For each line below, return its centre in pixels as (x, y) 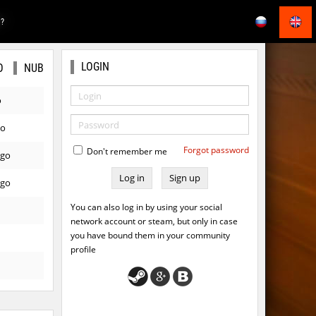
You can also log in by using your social (146, 207)
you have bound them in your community (150, 236)
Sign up (185, 178)
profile (83, 250)
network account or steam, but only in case (154, 221)
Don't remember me (126, 152)
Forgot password (216, 150)
